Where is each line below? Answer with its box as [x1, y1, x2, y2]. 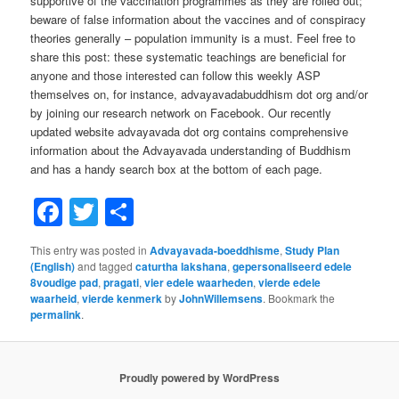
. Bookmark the [263, 290, 336, 306]
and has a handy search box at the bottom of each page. [30, 160, 323, 178]
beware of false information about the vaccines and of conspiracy [30, 11, 367, 28]
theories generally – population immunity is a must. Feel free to [30, 29, 356, 47]
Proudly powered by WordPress [119, 369, 280, 386]
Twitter [98, 191, 183, 233]
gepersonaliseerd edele [232, 258, 353, 275]
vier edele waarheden [144, 274, 254, 291]
